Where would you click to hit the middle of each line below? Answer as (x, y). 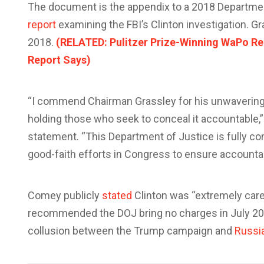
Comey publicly (65, 195)
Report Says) (59, 60)
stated (117, 195)
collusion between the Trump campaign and (131, 231)
